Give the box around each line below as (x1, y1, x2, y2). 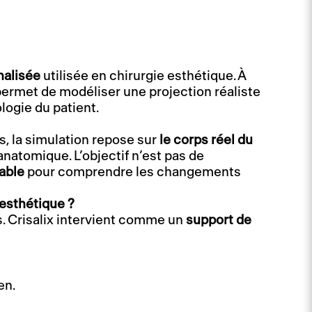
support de (186, 213, 252, 227)
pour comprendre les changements (24, 165, 242, 179)
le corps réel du (159, 133, 253, 147)
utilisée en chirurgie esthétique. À (40, 69, 247, 83)
